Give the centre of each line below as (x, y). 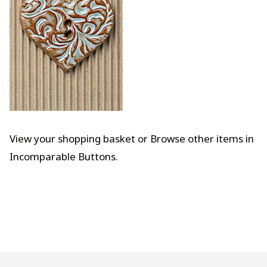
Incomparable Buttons (63, 156)
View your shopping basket (72, 138)
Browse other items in (202, 138)
